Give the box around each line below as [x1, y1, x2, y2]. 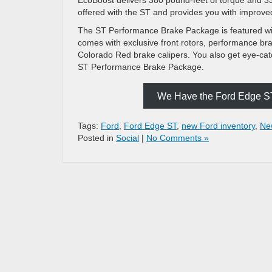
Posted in [78, 132, 116, 143]
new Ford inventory [182, 120, 255, 131]
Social [116, 132, 139, 143]
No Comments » [146, 132, 209, 143]
